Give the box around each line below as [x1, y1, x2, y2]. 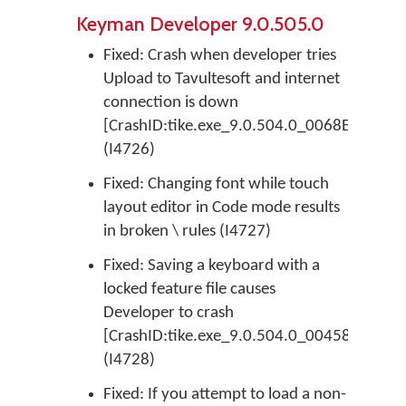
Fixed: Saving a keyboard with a [103, 257, 320, 275]
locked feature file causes [103, 281, 275, 298]
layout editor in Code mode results [103, 199, 340, 217]
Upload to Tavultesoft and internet [103, 71, 340, 88]
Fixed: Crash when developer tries [103, 47, 336, 64]
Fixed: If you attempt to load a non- [103, 386, 346, 403]
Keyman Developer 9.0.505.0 [76, 12, 324, 35]
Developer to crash [103, 304, 234, 322]
